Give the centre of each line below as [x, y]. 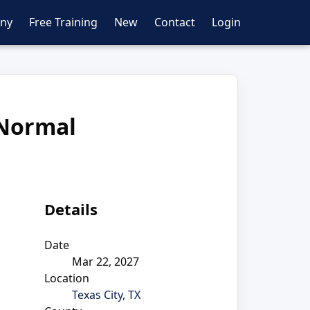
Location [66, 278]
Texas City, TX [106, 294]
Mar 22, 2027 [105, 261]
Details [71, 209]
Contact [175, 22]
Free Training [63, 22]
